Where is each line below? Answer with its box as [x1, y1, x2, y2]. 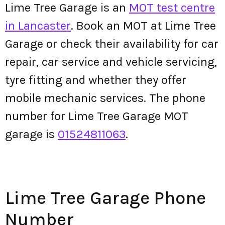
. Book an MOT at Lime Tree [71, 19, 216, 33]
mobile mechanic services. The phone [5, 91, 205, 105]
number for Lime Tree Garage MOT [5, 109, 188, 123]
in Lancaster [5, 19, 71, 33]
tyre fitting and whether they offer [5, 73, 186, 87]
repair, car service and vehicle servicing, [5, 55, 217, 69]
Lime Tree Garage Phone [5, 187, 206, 208]
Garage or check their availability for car [5, 37, 218, 51]
